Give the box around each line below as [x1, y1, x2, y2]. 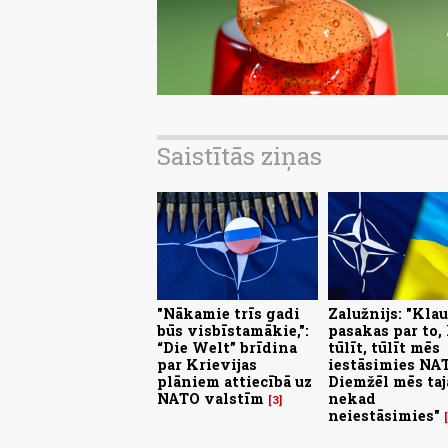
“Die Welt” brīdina [157, 337, 297, 357]
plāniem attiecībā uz [157, 371, 312, 391]
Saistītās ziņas [157, 140, 322, 173]
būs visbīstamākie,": [157, 320, 309, 340]
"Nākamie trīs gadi [157, 303, 300, 323]
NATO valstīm [157, 388, 264, 408]
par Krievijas [157, 354, 257, 374]
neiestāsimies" [328, 405, 440, 425]
